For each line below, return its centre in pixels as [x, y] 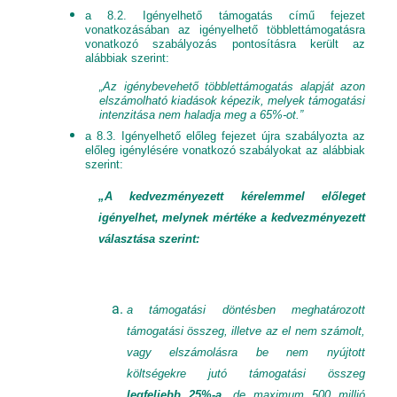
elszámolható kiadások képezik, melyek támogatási [232, 101]
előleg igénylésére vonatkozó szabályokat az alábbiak [225, 150]
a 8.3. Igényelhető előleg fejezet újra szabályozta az [225, 136]
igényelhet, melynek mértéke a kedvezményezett [231, 218]
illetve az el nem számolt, [299, 331]
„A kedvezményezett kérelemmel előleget [231, 196]
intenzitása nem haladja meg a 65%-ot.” [201, 115]
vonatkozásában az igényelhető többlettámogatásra [225, 30]
